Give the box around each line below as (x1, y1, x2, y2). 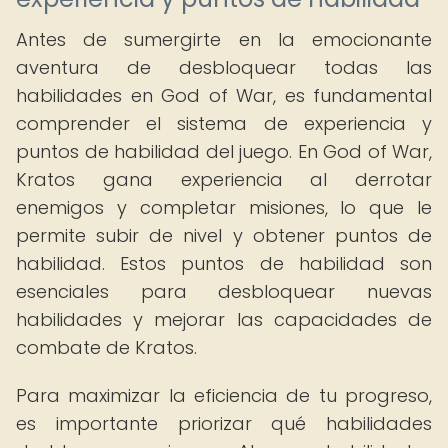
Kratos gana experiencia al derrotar (16, 167, 432, 192)
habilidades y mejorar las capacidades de (16, 307, 432, 332)
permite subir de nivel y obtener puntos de (16, 223, 432, 248)
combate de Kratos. (16, 335, 197, 360)
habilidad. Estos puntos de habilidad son (16, 251, 432, 276)
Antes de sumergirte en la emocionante (16, 27, 432, 52)
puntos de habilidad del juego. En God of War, (16, 139, 432, 164)
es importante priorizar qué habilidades (16, 411, 432, 436)
